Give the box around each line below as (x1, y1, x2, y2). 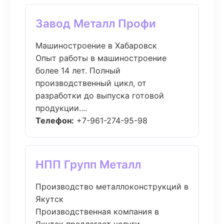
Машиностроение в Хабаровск (35, 40, 157, 50)
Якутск (35, 194, 63, 204)
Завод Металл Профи (35, 16, 156, 30)
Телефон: (35, 115, 74, 125)
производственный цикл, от (35, 78, 146, 88)
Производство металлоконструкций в (35, 181, 188, 191)
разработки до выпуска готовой (35, 90, 164, 100)
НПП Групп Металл (35, 157, 141, 171)
